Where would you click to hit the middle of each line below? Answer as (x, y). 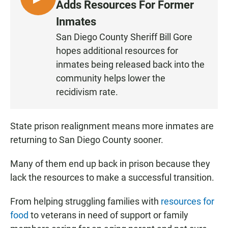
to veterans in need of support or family (108, 215)
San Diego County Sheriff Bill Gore (124, 37)
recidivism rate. (87, 92)
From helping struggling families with (85, 201)
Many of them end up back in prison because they (110, 163)
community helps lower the (111, 78)
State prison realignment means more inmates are (112, 126)
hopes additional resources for (117, 50)
